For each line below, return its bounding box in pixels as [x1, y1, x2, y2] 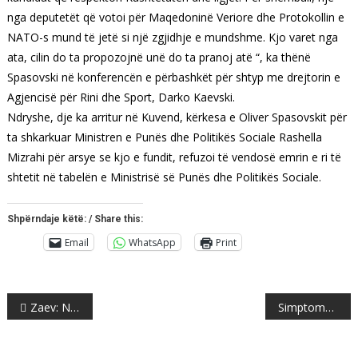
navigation [6, 315, 86, 335]
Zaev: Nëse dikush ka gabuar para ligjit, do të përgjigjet [30, 300, 70, 316]
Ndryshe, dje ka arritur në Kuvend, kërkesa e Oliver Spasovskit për [6, 109, 347, 125]
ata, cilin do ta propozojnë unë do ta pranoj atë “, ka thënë [6, 50, 311, 66]
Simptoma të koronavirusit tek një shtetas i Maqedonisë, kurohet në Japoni [324, 300, 334, 316]
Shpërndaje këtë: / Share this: [6, 213, 143, 225]
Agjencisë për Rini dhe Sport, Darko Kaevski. [6, 89, 235, 105]
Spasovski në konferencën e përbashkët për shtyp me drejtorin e [6, 70, 340, 86]
